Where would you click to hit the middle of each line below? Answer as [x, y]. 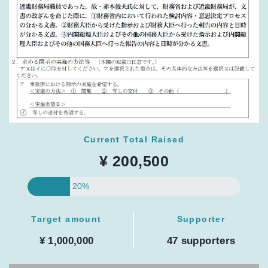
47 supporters [201, 240]
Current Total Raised [134, 140]
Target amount [66, 219]
